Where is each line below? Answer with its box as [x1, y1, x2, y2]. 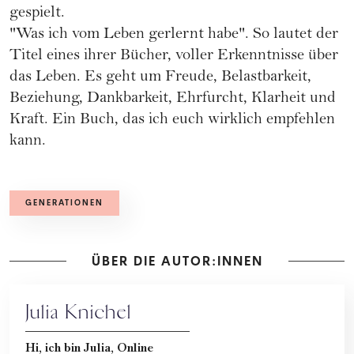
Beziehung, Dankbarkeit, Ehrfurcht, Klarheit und [9, 91, 336, 108]
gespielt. [9, 6, 65, 23]
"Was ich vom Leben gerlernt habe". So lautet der [9, 27, 338, 44]
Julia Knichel [25, 299, 132, 326]
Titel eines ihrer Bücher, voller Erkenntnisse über [9, 48, 338, 66]
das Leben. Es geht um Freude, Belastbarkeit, [9, 70, 311, 87]
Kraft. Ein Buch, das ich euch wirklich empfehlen [9, 112, 335, 130]
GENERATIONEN [25, 198, 104, 209]
